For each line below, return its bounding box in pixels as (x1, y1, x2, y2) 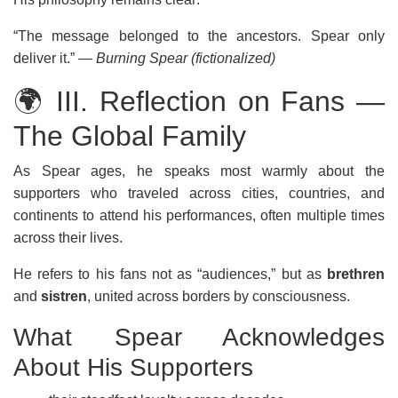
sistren (41, 289, 87, 304)
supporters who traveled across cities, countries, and (13, 186, 385, 201)
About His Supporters (13, 354, 253, 381)
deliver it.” (13, 51, 78, 66)
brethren (327, 267, 385, 282)
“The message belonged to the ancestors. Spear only (13, 28, 385, 44)
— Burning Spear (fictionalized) (78, 51, 275, 66)
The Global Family (13, 120, 246, 152)
